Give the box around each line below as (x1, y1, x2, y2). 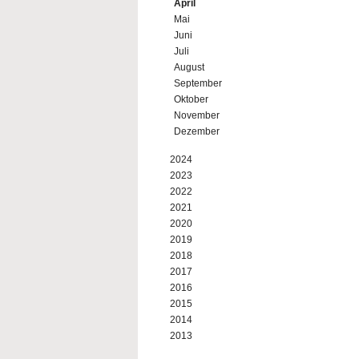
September (174, 78, 222, 89)
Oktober (174, 94, 208, 105)
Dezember (174, 126, 220, 137)
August (174, 62, 204, 73)
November (174, 110, 220, 121)
